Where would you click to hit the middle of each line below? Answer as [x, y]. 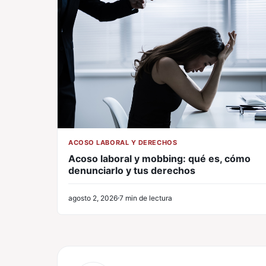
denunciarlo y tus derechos [132, 170]
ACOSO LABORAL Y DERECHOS [123, 142]
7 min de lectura [146, 198]
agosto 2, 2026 [93, 198]
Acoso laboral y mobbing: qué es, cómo [159, 158]
